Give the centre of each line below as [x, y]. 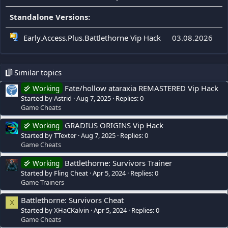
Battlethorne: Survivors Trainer [118, 163]
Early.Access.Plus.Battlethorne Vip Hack [92, 37]
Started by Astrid [46, 98]
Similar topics [37, 72]
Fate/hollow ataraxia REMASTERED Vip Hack [141, 88]
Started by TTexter [49, 136]
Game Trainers [42, 182]
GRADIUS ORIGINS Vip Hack [114, 125]
